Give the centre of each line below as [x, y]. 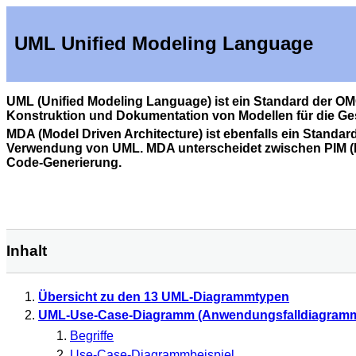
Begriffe [92, 336]
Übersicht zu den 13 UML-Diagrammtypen [164, 296]
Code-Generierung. [64, 163]
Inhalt [27, 250]
